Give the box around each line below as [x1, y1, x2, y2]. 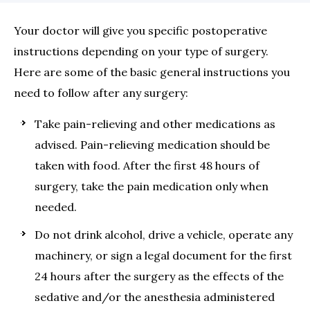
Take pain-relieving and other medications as [35, 117, 275, 131]
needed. [35, 200, 77, 214]
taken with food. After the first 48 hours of [35, 158, 259, 172]
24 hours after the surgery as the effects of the [35, 269, 284, 283]
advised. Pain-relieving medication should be [35, 138, 270, 152]
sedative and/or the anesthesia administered [35, 290, 275, 304]
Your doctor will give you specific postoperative [14, 24, 267, 37]
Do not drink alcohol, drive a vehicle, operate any [35, 228, 293, 241]
